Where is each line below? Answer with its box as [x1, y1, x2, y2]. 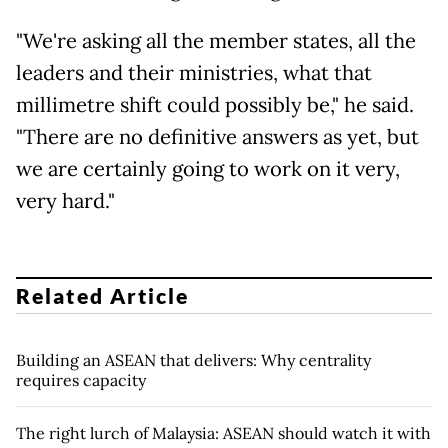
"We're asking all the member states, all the [16, 27, 416, 54]
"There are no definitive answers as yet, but [16, 123, 419, 150]
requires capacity [16, 370, 146, 391]
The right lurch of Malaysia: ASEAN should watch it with [16, 423, 431, 444]
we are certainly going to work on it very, [16, 155, 400, 182]
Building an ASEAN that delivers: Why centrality [16, 350, 371, 371]
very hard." [16, 187, 115, 214]
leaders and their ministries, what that [16, 59, 372, 86]
